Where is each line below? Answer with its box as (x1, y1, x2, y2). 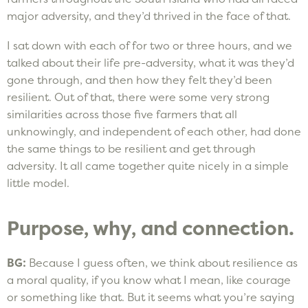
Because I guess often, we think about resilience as (29, 255, 298, 269)
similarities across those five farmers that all (7, 107, 237, 121)
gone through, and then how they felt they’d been (7, 72, 272, 87)
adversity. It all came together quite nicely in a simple (7, 158, 289, 173)
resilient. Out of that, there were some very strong (7, 89, 269, 104)
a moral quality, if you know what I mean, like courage (7, 272, 291, 287)
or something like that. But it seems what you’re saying (7, 289, 294, 304)
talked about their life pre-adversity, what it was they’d (7, 55, 294, 69)
